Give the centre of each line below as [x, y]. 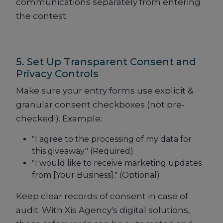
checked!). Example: [59, 119]
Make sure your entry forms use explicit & [105, 91]
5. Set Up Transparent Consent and [106, 62]
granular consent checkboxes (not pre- [100, 105]
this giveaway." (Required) [83, 151]
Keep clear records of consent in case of [102, 196]
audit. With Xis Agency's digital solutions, [103, 210]
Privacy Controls [57, 74]
